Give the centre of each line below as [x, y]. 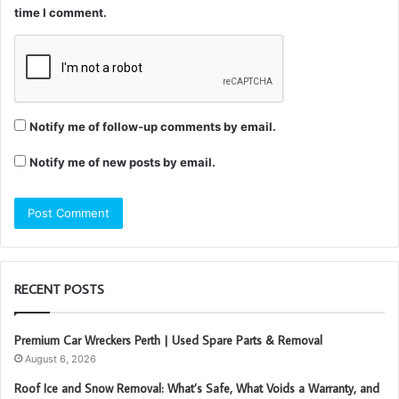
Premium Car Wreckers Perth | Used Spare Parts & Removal [168, 340]
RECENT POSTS [59, 289]
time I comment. [61, 12]
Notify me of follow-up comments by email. [153, 126]
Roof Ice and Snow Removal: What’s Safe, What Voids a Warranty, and [197, 388]
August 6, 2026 [61, 358]
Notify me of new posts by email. [122, 162]
